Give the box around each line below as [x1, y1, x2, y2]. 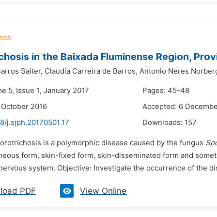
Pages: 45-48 [142, 86, 189, 95]
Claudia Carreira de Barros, [45, 67, 138, 76]
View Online [80, 186, 126, 196]
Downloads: [142, 118, 185, 127]
